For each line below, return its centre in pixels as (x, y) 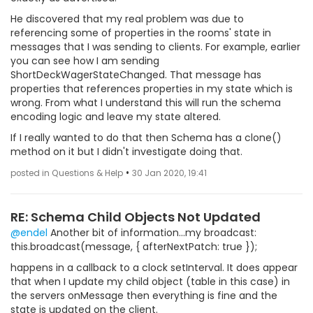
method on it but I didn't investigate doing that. (126, 152)
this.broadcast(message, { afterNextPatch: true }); (134, 247)
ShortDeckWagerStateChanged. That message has (136, 75)
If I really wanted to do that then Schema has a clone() (146, 138)
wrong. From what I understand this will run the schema (146, 103)
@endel (29, 233)
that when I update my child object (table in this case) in (150, 282)
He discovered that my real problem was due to (127, 19)
